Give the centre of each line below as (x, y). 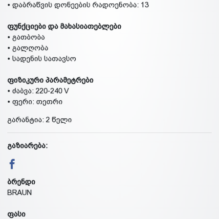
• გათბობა (26, 37)
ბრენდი (21, 181)
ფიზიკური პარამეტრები (50, 80)
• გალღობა (28, 47)
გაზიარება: (27, 145)
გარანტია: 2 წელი (40, 119)
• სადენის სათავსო (42, 58)
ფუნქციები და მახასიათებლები (64, 26)
